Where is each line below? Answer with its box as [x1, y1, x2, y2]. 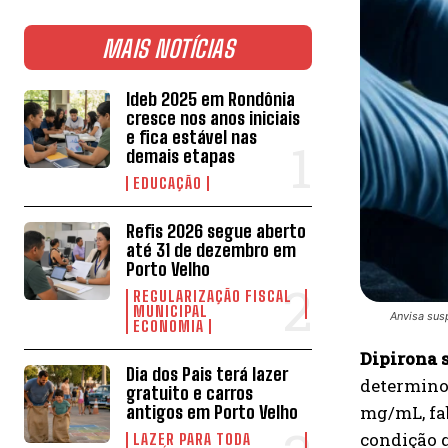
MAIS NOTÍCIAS [101, 33, 235, 63]
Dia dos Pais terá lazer [126, 362, 289, 385]
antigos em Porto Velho [126, 400, 299, 423]
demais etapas [126, 144, 236, 167]
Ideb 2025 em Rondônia [126, 87, 296, 110]
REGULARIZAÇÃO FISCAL [133, 286, 293, 305]
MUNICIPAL [133, 301, 209, 320]
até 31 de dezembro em [126, 238, 297, 261]
